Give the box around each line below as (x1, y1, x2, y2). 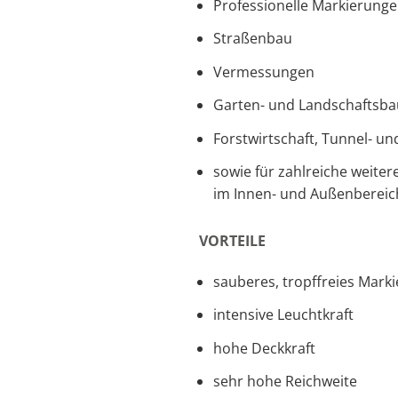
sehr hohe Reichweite (213, 371, 357, 392)
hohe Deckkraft (213, 338, 315, 358)
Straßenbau (213, 28, 292, 49)
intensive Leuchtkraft (213, 305, 354, 325)
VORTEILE (199, 230, 266, 251)
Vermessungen (213, 61, 314, 82)
